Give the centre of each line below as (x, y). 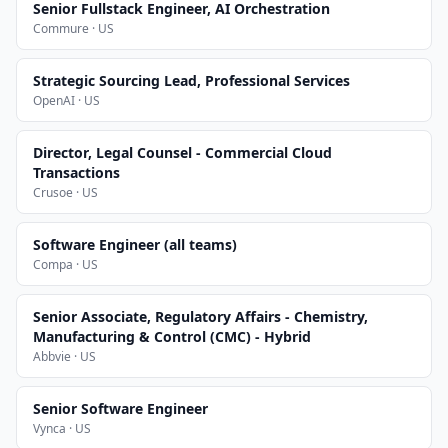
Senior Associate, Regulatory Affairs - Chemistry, (200, 316)
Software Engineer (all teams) (135, 244)
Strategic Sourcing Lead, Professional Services (191, 80)
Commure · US (73, 28)
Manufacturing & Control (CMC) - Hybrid (172, 336)
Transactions (76, 172)
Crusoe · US (65, 192)
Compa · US (65, 264)
